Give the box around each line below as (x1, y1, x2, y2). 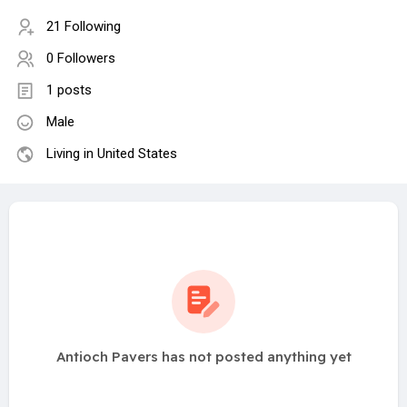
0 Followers (46, 50, 115, 67)
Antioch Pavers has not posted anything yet (55, 348, 352, 366)
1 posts (46, 82, 92, 99)
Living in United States (46, 145, 177, 163)
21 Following (46, 18, 121, 35)
